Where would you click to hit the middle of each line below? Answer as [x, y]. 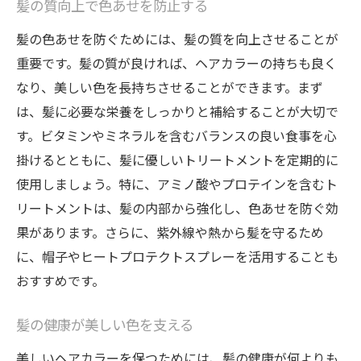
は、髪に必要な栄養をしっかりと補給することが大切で [177, 111]
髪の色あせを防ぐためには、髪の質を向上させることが [177, 39]
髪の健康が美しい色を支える [105, 327]
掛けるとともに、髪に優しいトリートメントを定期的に [177, 160]
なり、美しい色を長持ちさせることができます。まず [170, 87]
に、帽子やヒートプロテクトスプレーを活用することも [177, 256]
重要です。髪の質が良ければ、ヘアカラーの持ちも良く [176, 63]
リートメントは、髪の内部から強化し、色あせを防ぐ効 [177, 208]
